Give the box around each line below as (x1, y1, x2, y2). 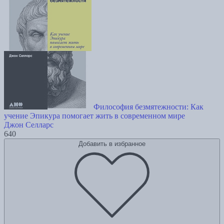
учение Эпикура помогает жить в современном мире (4, 111, 185, 120)
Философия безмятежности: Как (93, 102, 203, 111)
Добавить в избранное (78, 140, 145, 148)
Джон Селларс (4, 120, 53, 129)
